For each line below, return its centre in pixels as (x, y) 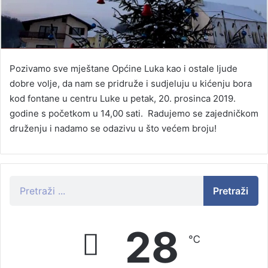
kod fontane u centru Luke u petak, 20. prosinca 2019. (123, 98)
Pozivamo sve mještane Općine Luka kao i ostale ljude (124, 68)
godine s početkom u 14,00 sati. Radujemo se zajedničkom (134, 113)
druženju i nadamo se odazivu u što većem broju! (113, 128)
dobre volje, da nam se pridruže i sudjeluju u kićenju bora (131, 83)
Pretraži (231, 191)
